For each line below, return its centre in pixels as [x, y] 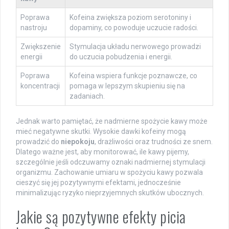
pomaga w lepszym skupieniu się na [127, 86]
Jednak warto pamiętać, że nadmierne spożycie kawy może [112, 121]
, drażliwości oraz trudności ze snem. [154, 142]
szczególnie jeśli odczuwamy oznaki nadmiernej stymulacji [111, 162]
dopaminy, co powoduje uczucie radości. [134, 28]
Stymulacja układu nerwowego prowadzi [135, 47]
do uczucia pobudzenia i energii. [121, 57]
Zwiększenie [41, 47]
